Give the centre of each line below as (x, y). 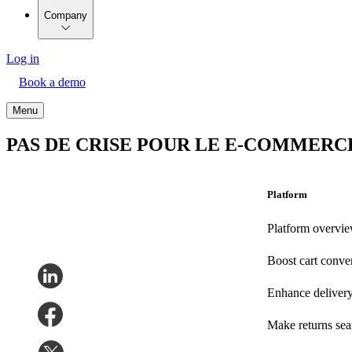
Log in (23, 58)
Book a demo (52, 82)
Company (66, 15)
